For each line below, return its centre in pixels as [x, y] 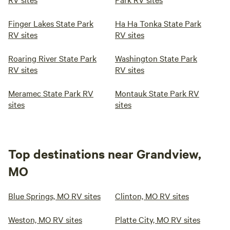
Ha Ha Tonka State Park [158, 23]
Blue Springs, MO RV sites [54, 196]
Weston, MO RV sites [45, 219]
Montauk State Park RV [157, 93]
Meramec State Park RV [51, 93]
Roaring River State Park [52, 58]
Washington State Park [156, 58]
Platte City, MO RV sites [158, 219]
